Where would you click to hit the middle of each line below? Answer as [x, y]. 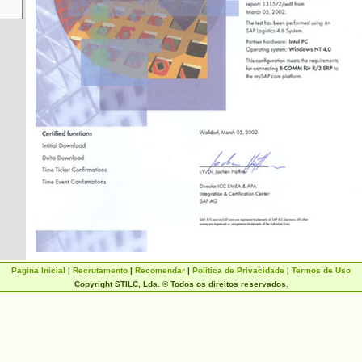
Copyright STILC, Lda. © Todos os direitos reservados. [181, 284]
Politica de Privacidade [238, 270]
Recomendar [160, 270]
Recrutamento [100, 270]
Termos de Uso [321, 270]
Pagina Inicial [38, 270]
